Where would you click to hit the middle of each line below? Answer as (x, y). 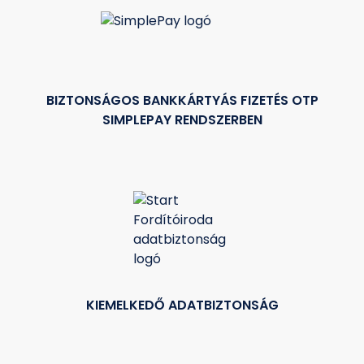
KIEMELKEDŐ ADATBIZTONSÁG (182, 305)
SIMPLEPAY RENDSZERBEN (182, 120)
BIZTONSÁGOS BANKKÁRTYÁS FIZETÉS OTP (182, 101)
